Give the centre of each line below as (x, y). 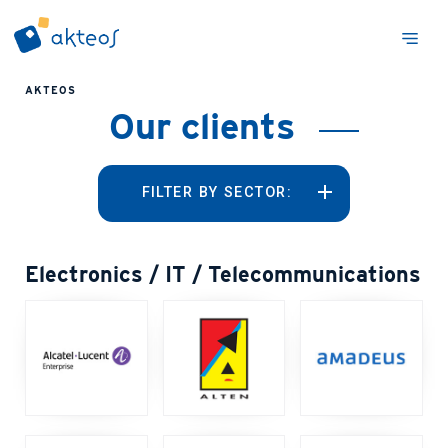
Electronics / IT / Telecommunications (223, 274)
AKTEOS (51, 91)
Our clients (202, 125)
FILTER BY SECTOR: (217, 193)
